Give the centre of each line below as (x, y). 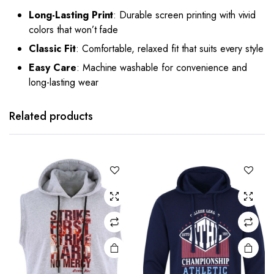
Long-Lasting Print (71, 15)
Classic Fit (52, 49)
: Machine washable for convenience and (161, 68)
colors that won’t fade (74, 30)
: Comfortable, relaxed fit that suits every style (170, 49)
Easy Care (53, 68)
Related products (51, 117)
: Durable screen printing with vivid (185, 15)
